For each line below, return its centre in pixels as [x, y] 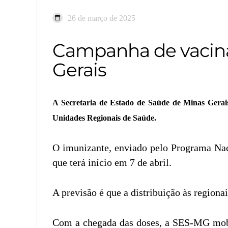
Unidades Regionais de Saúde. [104, 118]
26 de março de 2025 [102, 18]
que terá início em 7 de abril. [112, 162]
